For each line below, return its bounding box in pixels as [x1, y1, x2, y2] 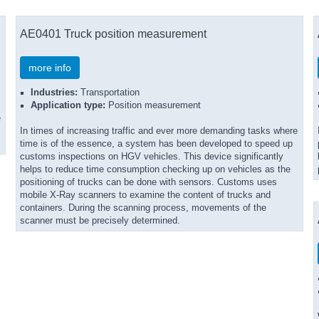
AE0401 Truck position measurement [20, 27, 206, 40]
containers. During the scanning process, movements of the [20, 203, 266, 213]
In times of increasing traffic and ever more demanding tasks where [20, 126, 298, 136]
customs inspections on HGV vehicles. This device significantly [20, 152, 283, 162]
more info [28, 62, 71, 73]
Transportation [78, 88, 140, 98]
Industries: [31, 88, 78, 98]
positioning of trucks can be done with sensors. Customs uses [20, 177, 277, 187]
